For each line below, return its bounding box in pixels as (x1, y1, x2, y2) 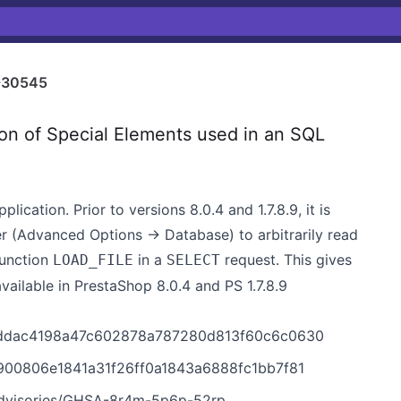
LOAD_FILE (53, 252, 133, 269)
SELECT (166, 252, 220, 269)
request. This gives (220, 251, 352, 269)
